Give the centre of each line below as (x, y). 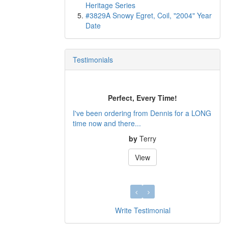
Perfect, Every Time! (142, 97)
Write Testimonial (142, 210)
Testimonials (93, 60)
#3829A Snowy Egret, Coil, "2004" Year (149, 15)
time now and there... (107, 123)
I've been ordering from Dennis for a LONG (142, 113)
